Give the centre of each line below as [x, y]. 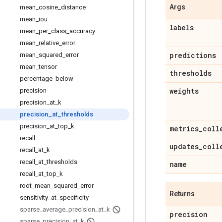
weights [184, 91]
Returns [182, 194]
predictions [193, 55]
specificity [74, 197]
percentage [36, 79]
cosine [48, 7]
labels [182, 28]
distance [73, 7]
